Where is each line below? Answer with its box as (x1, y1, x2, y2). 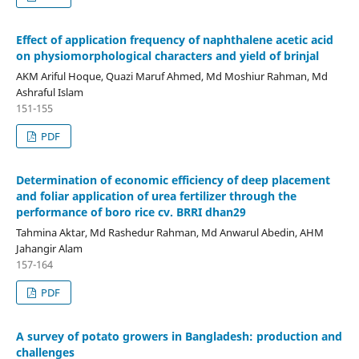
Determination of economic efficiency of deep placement (15, 171, 330, 188)
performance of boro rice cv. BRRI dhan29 (15, 204, 246, 220)
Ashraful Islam (15, 84, 83, 99)
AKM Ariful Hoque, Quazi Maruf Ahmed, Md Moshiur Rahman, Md (15, 68, 328, 83)
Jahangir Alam (15, 240, 83, 256)
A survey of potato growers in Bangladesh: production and (15, 328, 342, 344)
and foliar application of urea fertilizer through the (15, 188, 296, 204)
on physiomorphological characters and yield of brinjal (15, 47, 319, 63)
